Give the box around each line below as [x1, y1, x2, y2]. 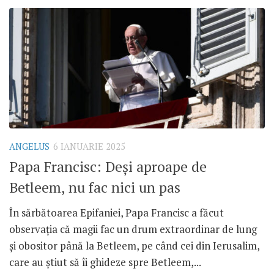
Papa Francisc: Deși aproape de [9, 157, 207, 177]
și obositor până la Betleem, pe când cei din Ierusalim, [9, 239, 259, 253]
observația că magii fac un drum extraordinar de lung [9, 222, 257, 237]
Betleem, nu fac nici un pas [9, 178, 180, 198]
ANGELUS [9, 140, 50, 152]
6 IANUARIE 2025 [53, 140, 125, 152]
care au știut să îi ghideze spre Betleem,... [9, 255, 201, 270]
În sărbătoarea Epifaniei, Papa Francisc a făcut [9, 206, 224, 220]
